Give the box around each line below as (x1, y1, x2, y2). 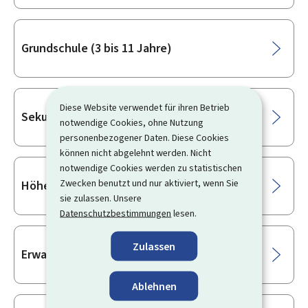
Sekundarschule (21, 109, 107, 125)
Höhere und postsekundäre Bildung (21, 177, 210, 194)
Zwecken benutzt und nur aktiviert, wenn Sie (60, 176, 239, 189)
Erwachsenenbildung (21, 246, 133, 263)
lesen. (171, 206, 197, 219)
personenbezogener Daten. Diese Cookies (60, 131, 230, 144)
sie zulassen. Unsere (60, 191, 142, 204)
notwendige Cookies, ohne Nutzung (60, 115, 204, 129)
